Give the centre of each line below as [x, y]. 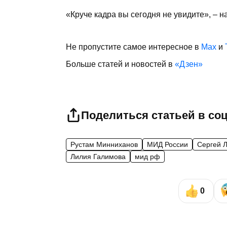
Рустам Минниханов [104, 145]
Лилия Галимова [98, 157]
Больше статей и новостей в [120, 64]
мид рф [147, 157]
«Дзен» [189, 64]
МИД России [167, 145]
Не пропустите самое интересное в [134, 47]
